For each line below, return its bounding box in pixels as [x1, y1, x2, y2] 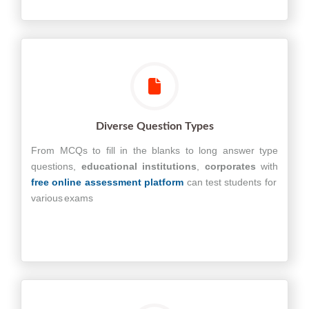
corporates [204, 161, 256, 172]
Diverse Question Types [95, 121, 214, 132]
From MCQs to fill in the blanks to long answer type [31, 145, 278, 156]
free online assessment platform [31, 177, 184, 188]
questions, [31, 161, 81, 172]
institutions [142, 161, 197, 172]
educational [81, 161, 137, 172]
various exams [31, 192, 93, 203]
